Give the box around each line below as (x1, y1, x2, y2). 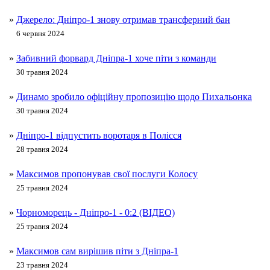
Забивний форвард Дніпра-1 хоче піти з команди (16, 53, 216, 64)
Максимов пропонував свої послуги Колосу (16, 169, 198, 180)
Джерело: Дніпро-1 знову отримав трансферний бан (16, 14, 230, 25)
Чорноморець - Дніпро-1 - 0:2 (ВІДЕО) (16, 207, 175, 218)
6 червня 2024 (16, 29, 64, 39)
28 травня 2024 (16, 145, 68, 154)
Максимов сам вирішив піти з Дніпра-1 (16, 246, 178, 257)
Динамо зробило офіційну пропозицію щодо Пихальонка (16, 92, 252, 102)
